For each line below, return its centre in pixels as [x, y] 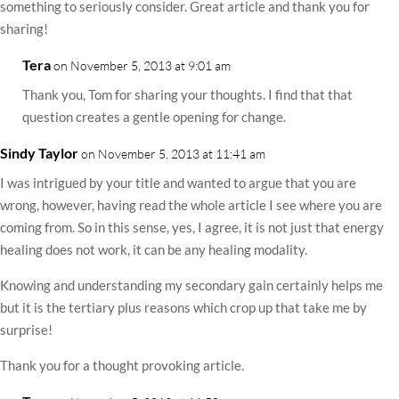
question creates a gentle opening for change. [154, 117]
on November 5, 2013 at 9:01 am [142, 65]
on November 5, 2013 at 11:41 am [173, 154]
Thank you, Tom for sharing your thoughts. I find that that [187, 94]
